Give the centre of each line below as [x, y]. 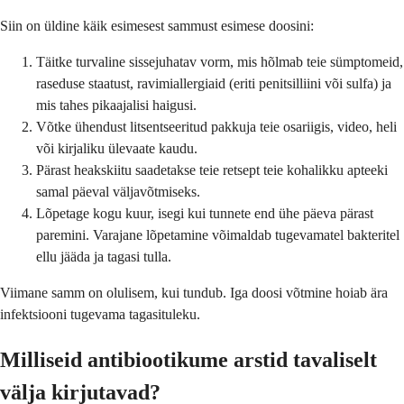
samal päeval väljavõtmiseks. [118, 191]
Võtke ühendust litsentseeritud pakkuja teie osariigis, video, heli [216, 126]
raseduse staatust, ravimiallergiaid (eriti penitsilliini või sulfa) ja [214, 83]
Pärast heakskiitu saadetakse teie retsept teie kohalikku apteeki [212, 170]
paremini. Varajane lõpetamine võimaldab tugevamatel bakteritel [218, 234]
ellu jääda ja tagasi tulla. [104, 256]
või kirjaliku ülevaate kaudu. [117, 148]
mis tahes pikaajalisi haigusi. [116, 105]
